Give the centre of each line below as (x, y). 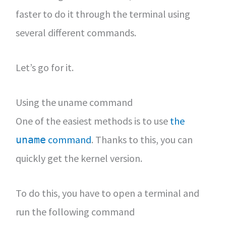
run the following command (75, 212)
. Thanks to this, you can (142, 139)
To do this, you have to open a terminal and (107, 193)
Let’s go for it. (44, 67)
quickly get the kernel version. (79, 158)
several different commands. (76, 33)
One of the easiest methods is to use (93, 121)
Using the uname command (74, 102)
